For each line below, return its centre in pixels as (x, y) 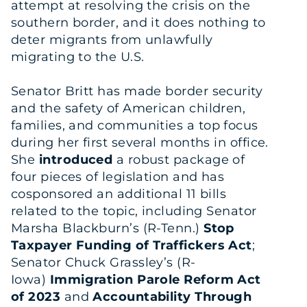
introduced (76, 159)
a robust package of (179, 159)
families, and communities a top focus (135, 125)
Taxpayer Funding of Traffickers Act (132, 245)
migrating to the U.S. (78, 57)
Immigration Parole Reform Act (155, 279)
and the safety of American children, (128, 108)
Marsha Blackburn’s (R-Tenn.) (108, 228)
